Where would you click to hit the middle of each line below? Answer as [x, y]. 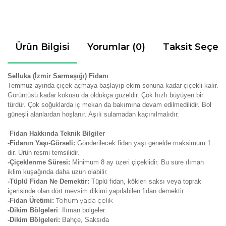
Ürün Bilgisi [42, 47]
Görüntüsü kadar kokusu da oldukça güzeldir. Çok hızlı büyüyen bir [105, 95]
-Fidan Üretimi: [32, 201]
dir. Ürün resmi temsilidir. [44, 153]
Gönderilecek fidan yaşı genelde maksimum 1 [144, 143]
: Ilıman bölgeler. [82, 210]
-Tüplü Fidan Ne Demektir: [49, 181]
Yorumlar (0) [116, 47]
